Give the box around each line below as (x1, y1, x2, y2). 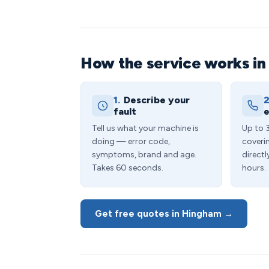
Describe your (124, 94, 190, 106)
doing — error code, (92, 136, 170, 147)
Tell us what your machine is (92, 123, 199, 133)
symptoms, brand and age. (92, 150, 196, 160)
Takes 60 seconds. (92, 163, 163, 173)
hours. (242, 163, 266, 173)
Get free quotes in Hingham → (95, 208, 233, 219)
